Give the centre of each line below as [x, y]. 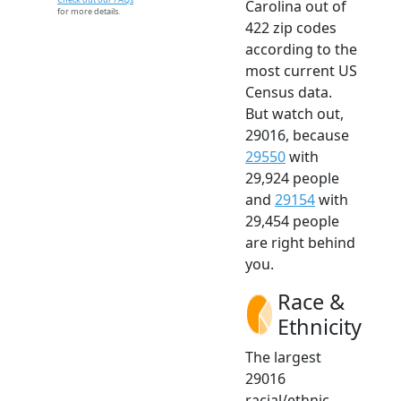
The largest [283, 358]
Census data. [289, 93]
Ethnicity [320, 327]
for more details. [89, 12]
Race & [311, 302]
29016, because [297, 136]
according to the [301, 50]
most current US [301, 71]
